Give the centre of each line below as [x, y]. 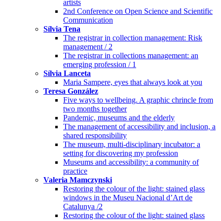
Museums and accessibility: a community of [131, 162]
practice [75, 171]
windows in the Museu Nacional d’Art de [128, 197]
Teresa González [71, 91]
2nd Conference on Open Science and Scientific [138, 11]
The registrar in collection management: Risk [133, 37]
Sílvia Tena [62, 29]
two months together [95, 109]
